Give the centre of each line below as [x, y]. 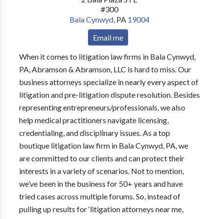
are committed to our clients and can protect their [101, 158]
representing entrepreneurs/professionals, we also [102, 107]
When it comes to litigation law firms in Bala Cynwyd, [107, 56]
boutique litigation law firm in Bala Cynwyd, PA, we [103, 145]
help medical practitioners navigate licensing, [94, 120]
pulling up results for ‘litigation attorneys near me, [101, 209]
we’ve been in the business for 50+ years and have [101, 184]
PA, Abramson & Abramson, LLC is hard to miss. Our [105, 69]
